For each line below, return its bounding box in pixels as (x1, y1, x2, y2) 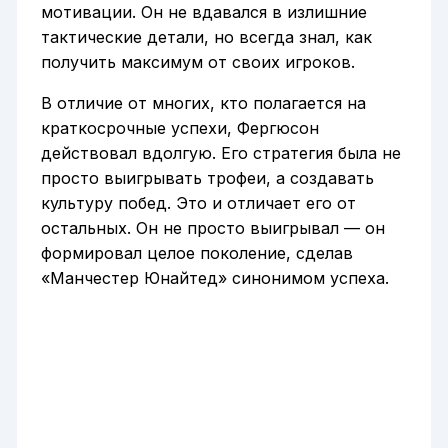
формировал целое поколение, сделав (40, 242, 353, 263)
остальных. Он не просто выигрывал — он (40, 217, 385, 238)
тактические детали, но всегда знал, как (40, 26, 372, 47)
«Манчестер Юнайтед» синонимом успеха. (40, 267, 389, 288)
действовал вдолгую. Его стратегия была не (40, 142, 401, 163)
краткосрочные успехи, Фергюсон (40, 117, 319, 138)
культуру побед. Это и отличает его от (40, 192, 356, 213)
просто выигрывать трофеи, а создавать (40, 167, 374, 188)
